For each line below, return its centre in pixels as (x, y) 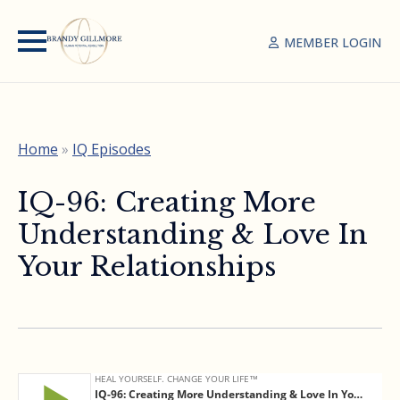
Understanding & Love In (193, 234)
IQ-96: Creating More (167, 202)
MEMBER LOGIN (333, 42)
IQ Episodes (112, 149)
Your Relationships (147, 266)
